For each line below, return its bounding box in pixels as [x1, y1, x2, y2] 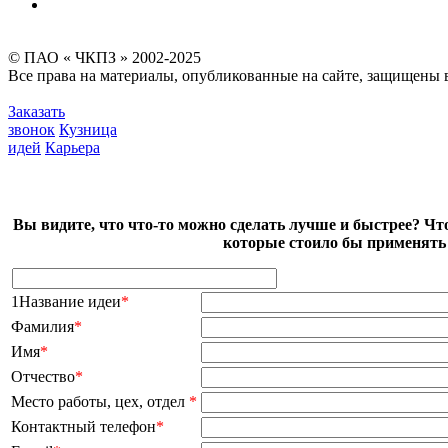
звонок [8, 121, 55, 139]
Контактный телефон [11, 418, 156, 436]
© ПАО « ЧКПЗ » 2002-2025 [8, 49, 205, 67]
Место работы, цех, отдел [11, 393, 189, 411]
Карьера [45, 139, 100, 157]
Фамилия [11, 318, 74, 336]
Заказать [8, 103, 65, 121]
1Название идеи [11, 293, 121, 311]
